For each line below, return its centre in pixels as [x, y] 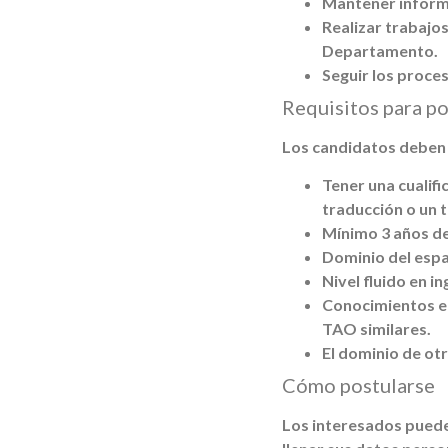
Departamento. [380, 50]
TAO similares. [376, 328]
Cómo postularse [358, 384]
